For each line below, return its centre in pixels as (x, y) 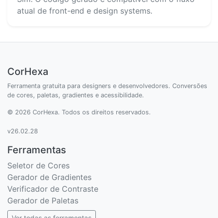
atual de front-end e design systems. (85, 10)
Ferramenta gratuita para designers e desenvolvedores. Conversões (107, 86)
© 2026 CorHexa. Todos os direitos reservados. (79, 112)
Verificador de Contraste (53, 189)
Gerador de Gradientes (49, 177)
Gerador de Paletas (43, 200)
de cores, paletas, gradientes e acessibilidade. (76, 95)
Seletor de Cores (38, 165)
